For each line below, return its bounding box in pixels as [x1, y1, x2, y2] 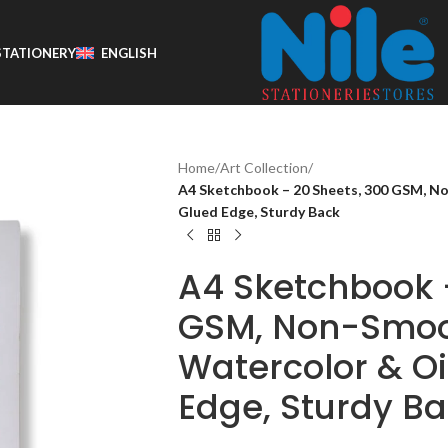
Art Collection [219, 159, 308, 176]
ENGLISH [101, 44, 157, 61]
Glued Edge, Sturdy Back [177, 203, 340, 220]
